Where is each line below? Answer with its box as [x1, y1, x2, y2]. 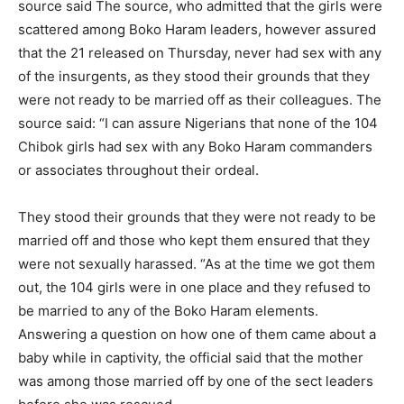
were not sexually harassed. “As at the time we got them [18, 255, 375, 272]
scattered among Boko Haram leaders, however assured [18, 21, 376, 38]
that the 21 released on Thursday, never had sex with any [18, 44, 381, 61]
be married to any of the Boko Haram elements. [18, 302, 318, 319]
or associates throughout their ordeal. [18, 161, 259, 179]
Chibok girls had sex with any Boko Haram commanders [18, 138, 372, 155]
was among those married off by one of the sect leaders [18, 372, 373, 390]
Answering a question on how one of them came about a [18, 326, 376, 343]
